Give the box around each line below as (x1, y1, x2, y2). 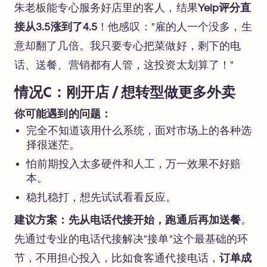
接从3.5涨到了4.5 (14, 21, 98, 33)
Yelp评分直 (197, 2, 252, 14)
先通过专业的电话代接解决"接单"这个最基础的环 (14, 234, 249, 245)
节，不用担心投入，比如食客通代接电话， (14, 253, 219, 264)
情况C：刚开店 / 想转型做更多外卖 (14, 87, 235, 100)
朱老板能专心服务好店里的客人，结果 (14, 2, 198, 14)
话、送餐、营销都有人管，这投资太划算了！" (14, 60, 234, 71)
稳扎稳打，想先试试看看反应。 (26, 192, 176, 203)
